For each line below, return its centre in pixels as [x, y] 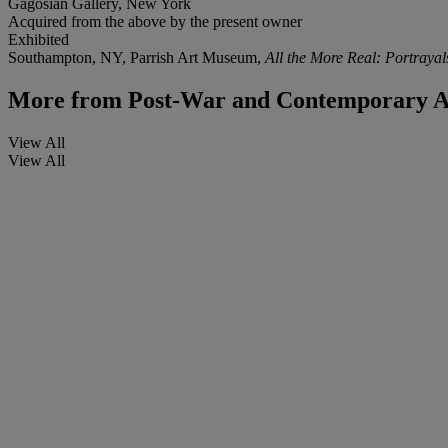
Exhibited [38, 39]
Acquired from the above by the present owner [155, 21]
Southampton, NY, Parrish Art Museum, [136, 57]
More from [65, 99]
